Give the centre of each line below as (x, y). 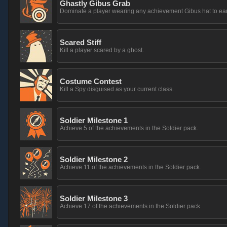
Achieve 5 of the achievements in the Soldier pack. (129, 128)
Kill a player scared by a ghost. (102, 50)
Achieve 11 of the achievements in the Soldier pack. (130, 167)
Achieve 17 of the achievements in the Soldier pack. (131, 206)
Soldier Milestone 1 (94, 120)
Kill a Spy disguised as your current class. (117, 89)
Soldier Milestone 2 (94, 159)
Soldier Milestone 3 (94, 198)
